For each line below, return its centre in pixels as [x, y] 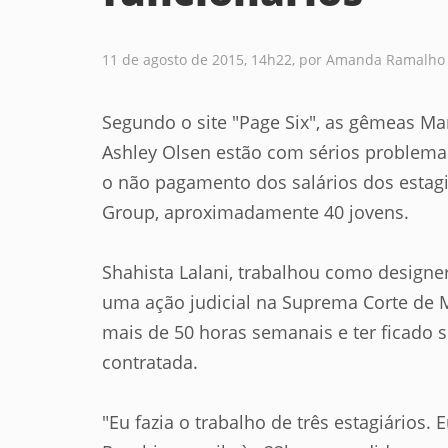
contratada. [150, 362]
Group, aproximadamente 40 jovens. [255, 212]
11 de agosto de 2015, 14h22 [197, 59]
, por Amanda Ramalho [368, 59]
